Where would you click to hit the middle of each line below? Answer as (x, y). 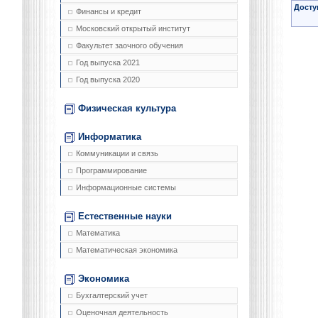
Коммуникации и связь (117, 154)
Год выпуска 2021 (108, 63)
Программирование (111, 171)
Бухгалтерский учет (112, 296)
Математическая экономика (127, 250)
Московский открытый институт (133, 29)
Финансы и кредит (109, 12)
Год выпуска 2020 (108, 80)
